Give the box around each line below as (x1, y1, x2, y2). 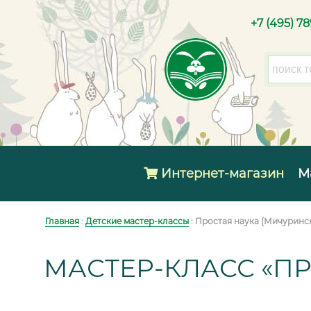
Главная (45, 216, 79, 226)
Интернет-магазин (158, 166, 284, 181)
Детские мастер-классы (85, 216, 189, 226)
